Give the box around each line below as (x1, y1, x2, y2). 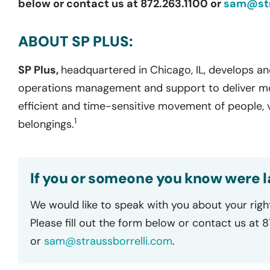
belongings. (18, 116, 74, 131)
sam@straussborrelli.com (44, 233, 172, 248)
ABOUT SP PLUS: (18, 31, 133, 51)
